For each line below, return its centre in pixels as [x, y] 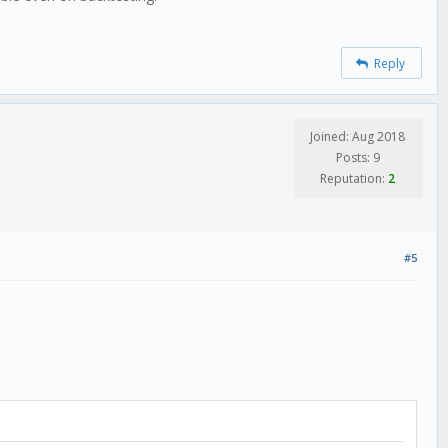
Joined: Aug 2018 [357, 136]
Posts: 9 [357, 157]
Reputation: [354, 178]
